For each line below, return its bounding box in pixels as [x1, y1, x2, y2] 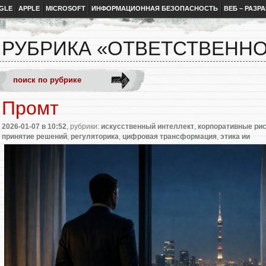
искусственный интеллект [101, 122, 194, 131]
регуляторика [71, 132, 119, 141]
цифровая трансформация [122, 132, 217, 141]
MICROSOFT [46, 5, 85, 12]
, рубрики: [66, 122, 101, 131]
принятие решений [2, 132, 67, 141]
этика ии [220, 132, 250, 141]
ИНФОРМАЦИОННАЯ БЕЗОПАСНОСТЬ [91, 5, 218, 12]
